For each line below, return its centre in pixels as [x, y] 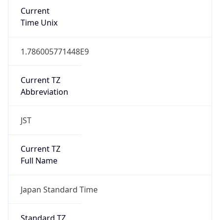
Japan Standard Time [59, 189]
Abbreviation [44, 92]
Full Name [39, 161]
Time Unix [39, 23]
